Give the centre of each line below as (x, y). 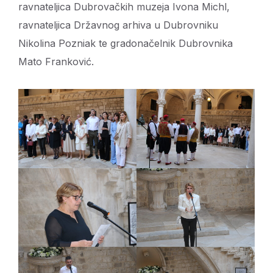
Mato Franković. (56, 62)
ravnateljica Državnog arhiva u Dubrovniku (118, 25)
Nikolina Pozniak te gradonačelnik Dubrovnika (126, 44)
